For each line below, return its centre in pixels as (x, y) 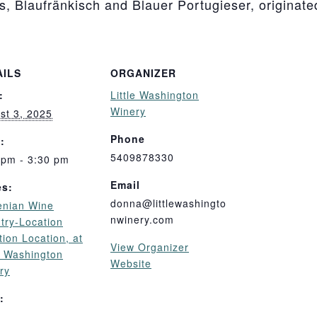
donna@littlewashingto (168, 203)
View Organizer (150, 247)
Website (131, 263)
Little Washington (155, 94)
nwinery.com (142, 219)
